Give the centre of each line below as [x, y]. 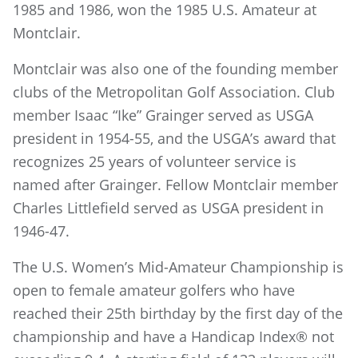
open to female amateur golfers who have [154, 290]
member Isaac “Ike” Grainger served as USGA [163, 115]
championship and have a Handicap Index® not [173, 336]
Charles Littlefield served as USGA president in [168, 208]
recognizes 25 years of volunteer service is [155, 161]
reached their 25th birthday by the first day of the [178, 313]
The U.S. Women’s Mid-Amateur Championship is [178, 267]
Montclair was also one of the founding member [175, 69]
